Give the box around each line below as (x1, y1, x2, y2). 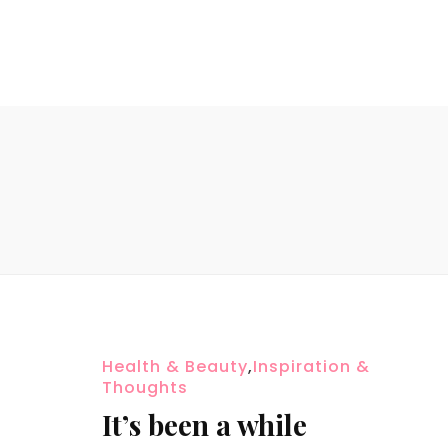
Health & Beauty (102, 354, 248, 378)
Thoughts (102, 375, 188, 399)
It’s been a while (102, 405, 307, 443)
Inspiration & (253, 354, 370, 378)
